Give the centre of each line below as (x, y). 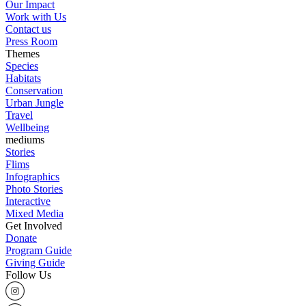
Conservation (34, 90)
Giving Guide (35, 262)
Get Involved (34, 225)
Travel (19, 115)
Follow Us (28, 275)
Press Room (31, 41)
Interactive (28, 201)
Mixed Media (34, 213)
